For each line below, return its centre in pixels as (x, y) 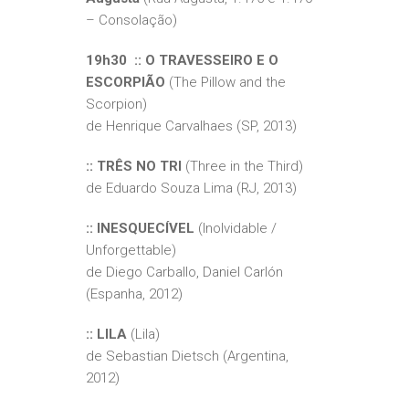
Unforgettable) (131, 251)
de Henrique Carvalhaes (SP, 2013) (191, 126)
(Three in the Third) (242, 167)
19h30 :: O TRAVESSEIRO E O (182, 61)
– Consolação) (131, 21)
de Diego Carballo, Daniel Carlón (184, 273)
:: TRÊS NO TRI (134, 167)
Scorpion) (116, 105)
